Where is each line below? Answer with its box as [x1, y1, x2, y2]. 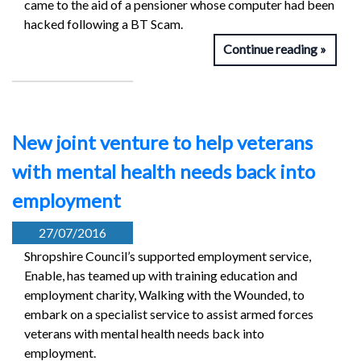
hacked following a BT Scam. [24, 16, 183, 32]
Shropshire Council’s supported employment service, [24, 248, 311, 264]
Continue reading [223, 41, 318, 57]
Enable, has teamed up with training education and [24, 268, 297, 284]
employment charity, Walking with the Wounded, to [24, 287, 305, 303]
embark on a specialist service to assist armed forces [24, 306, 313, 322]
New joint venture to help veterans [12, 131, 313, 155]
